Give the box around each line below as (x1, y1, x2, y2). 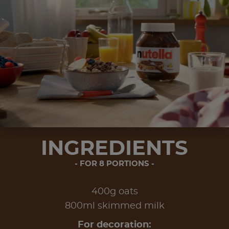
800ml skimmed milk (64, 201, 165, 211)
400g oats (91, 187, 138, 196)
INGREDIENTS (41, 138, 188, 159)
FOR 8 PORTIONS (80, 159, 149, 168)
